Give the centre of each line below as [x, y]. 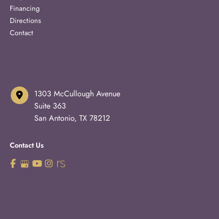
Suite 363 [50, 106]
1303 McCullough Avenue [77, 93]
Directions [25, 20]
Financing [25, 8]
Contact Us [27, 145]
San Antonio [54, 118]
